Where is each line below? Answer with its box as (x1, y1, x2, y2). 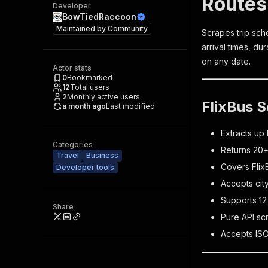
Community (108, 24, 148, 33)
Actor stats (53, 63, 92, 72)
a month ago (62, 102, 106, 111)
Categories (53, 140, 93, 149)
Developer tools (56, 163, 114, 172)
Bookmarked (67, 73, 112, 82)
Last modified (106, 102, 155, 111)
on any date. (202, 56, 251, 66)
